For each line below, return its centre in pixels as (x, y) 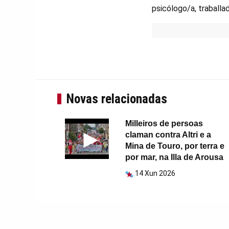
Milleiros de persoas (164, 124)
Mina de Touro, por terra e (175, 146)
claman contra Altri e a (168, 135)
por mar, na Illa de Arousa (174, 157)
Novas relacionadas (117, 99)
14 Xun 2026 (155, 174)
